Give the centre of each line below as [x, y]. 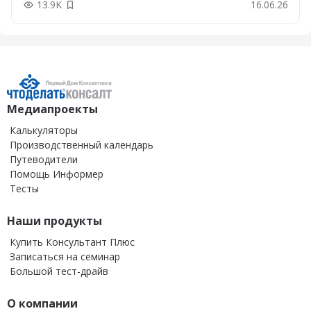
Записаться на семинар [65, 257]
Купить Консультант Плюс [72, 242]
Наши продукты [54, 221]
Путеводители [44, 159]
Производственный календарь [82, 145]
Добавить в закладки [119, 9]
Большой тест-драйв [59, 271]
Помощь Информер [57, 174]
